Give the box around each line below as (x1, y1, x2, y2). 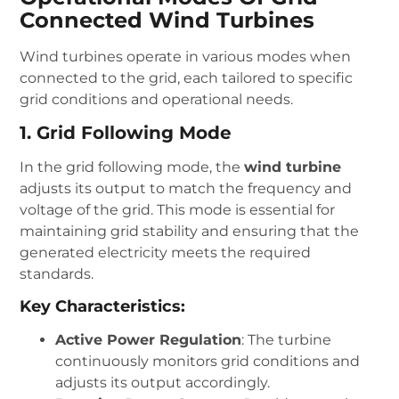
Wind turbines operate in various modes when (20, 47, 352, 65)
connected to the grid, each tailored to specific (20, 69, 354, 86)
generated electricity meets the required (20, 244, 312, 262)
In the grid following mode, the (20, 159, 245, 176)
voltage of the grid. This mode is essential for (20, 201, 336, 219)
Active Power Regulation (55, 330, 242, 348)
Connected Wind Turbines (20, 6, 315, 33)
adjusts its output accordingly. (55, 373, 271, 391)
